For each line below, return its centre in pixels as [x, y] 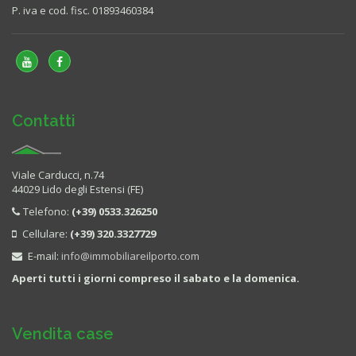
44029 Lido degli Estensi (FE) [77, 189]
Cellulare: [45, 233]
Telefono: [47, 211]
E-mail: [43, 255]
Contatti [44, 120]
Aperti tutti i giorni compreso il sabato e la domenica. [156, 278]
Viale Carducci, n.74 [58, 174]
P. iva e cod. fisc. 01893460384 [83, 10]
